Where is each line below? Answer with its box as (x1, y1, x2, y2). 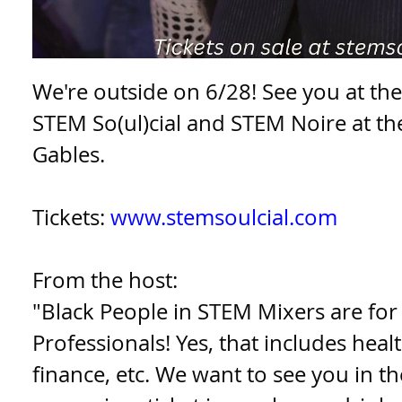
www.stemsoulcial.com (110, 202, 337, 232)
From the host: (32, 265, 178, 294)
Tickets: (32, 202, 110, 232)
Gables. (32, 139, 105, 169)
